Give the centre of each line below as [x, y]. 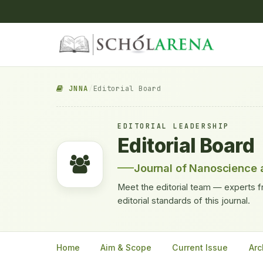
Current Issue [200, 248]
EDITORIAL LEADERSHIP [173, 126]
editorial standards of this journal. [184, 201]
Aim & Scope [126, 248]
